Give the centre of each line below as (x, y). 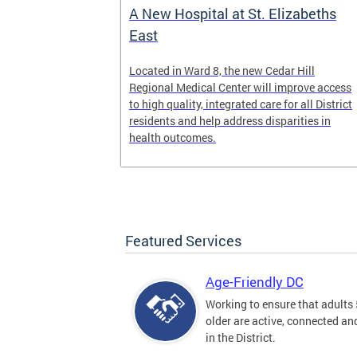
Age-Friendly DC (255, 282)
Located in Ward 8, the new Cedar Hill (222, 71)
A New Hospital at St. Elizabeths (233, 14)
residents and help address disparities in (230, 121)
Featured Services (183, 241)
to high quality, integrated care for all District (241, 104)
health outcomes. (173, 137)
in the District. (241, 337)
